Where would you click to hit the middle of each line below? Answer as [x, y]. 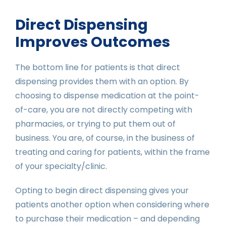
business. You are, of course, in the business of [105, 138]
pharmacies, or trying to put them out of [95, 124]
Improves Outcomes [93, 42]
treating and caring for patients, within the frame [112, 152]
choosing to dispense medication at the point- [107, 95]
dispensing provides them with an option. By [102, 81]
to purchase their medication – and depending [107, 218]
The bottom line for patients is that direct [98, 67]
